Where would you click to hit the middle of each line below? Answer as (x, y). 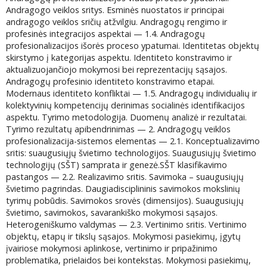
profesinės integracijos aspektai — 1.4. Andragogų (106, 33)
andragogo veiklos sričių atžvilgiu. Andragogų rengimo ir (117, 21)
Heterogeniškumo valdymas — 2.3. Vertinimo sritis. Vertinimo (127, 224)
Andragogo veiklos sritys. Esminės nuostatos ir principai (115, 10)
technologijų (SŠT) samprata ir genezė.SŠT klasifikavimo (117, 164)
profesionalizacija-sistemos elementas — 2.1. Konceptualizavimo (133, 141)
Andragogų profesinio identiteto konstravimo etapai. (111, 81)
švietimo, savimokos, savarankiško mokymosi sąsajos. (112, 212)
